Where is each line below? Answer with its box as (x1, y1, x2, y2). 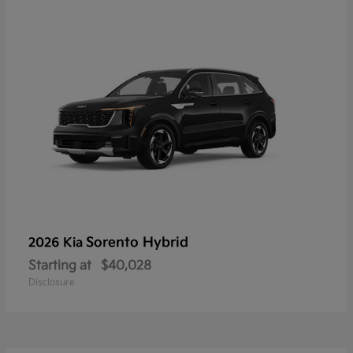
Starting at (28, 258, 91, 274)
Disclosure (28, 277, 75, 289)
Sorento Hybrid (86, 235, 188, 251)
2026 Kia (28, 236, 86, 251)
